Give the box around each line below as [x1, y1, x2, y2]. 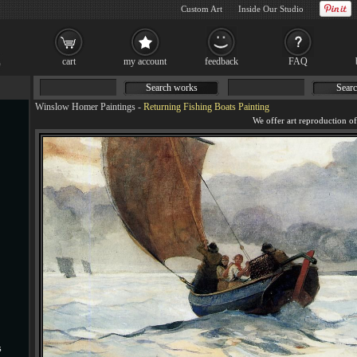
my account [124, 56, 167, 67]
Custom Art [181, 4, 222, 14]
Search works [145, 82, 198, 93]
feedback [205, 56, 238, 67]
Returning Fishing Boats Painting [143, 101, 269, 112]
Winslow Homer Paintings [35, 101, 135, 112]
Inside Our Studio [238, 4, 304, 14]
